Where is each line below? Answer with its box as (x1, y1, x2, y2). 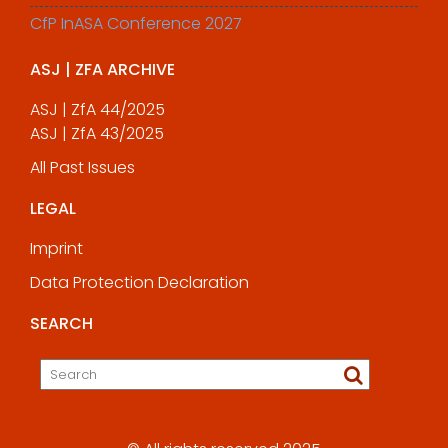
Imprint (30, 237, 83, 260)
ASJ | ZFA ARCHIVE (30, 58, 175, 81)
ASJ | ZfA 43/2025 (30, 122, 164, 145)
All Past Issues (30, 156, 135, 179)
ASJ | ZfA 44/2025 (30, 98, 165, 121)
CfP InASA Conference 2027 (30, 12, 242, 35)
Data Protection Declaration (30, 271, 249, 294)
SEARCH (30, 312, 93, 335)
